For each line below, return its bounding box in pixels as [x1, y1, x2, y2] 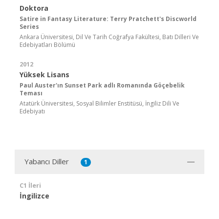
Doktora [20, 3, 48, 13]
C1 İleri [20, 181, 41, 190]
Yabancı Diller [24, 156, 69, 166]
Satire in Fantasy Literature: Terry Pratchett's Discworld [20, 14, 197, 23]
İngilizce [20, 191, 49, 200]
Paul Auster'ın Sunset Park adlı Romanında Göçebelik [20, 81, 185, 89]
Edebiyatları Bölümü [20, 40, 75, 49]
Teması [20, 88, 43, 97]
